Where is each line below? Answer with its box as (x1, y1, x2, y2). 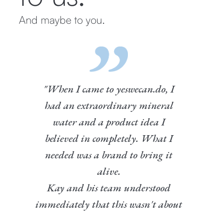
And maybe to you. (19, 13, 105, 26)
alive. (97, 164, 121, 178)
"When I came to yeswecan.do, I (43, 82, 174, 96)
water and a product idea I (52, 115, 165, 129)
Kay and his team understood (47, 181, 170, 195)
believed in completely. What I (45, 131, 173, 145)
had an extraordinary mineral (44, 98, 173, 112)
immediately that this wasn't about (35, 197, 182, 211)
